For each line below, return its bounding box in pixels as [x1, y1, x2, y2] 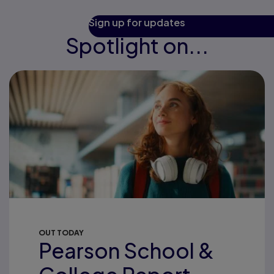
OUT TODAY [39, 228, 84, 237]
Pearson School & [39, 237, 214, 264]
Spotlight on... [65, 32, 209, 59]
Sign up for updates [89, 16, 185, 29]
